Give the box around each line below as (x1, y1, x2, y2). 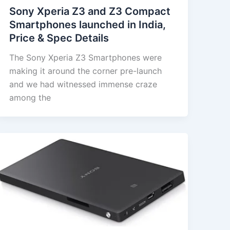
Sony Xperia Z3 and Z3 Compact (9, 5, 170, 17)
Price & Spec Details (9, 31, 109, 44)
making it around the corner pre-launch (9, 65, 162, 76)
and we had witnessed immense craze (9, 79, 157, 89)
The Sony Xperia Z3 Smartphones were (9, 52, 162, 63)
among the (9, 92, 51, 103)
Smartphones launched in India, (9, 18, 166, 31)
